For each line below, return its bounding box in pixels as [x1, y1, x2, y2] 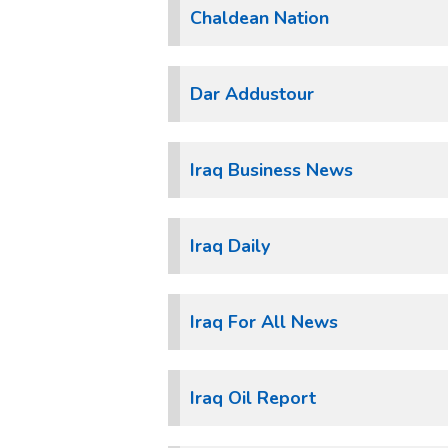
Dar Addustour [190, 82, 314, 106]
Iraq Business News [190, 158, 353, 182]
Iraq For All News [190, 310, 338, 334]
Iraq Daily [190, 234, 270, 258]
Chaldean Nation [190, 6, 329, 30]
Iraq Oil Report [190, 386, 316, 410]
